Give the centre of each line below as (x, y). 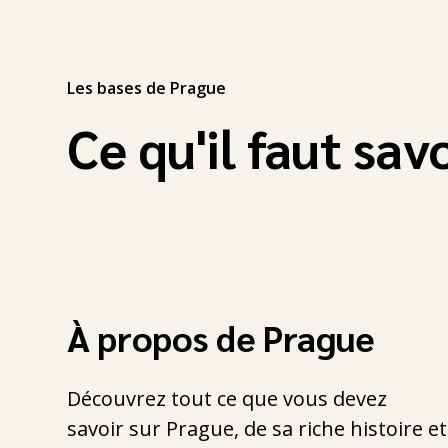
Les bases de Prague (147, 87)
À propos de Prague (221, 336)
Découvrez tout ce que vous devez (227, 398)
